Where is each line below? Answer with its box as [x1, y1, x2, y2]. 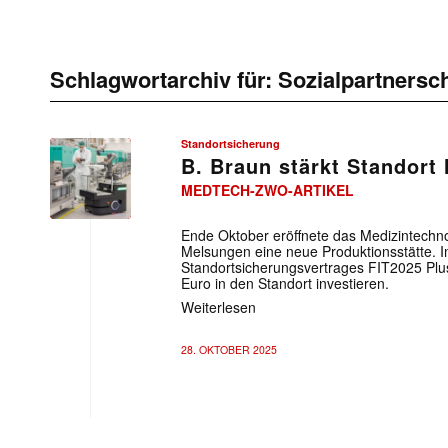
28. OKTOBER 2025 [181, 342, 277, 357]
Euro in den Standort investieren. [181, 273, 389, 293]
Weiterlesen [181, 296, 256, 317]
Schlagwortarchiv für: [50, 63, 278, 95]
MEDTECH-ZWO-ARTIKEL [181, 180, 354, 200]
